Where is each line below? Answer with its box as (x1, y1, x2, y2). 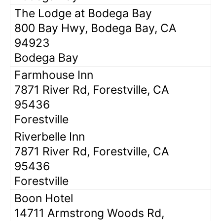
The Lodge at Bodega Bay (14, 6, 152, 20)
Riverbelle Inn (14, 129, 85, 144)
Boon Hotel (14, 191, 73, 205)
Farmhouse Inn (14, 68, 93, 82)
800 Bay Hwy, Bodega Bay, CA (14, 21, 177, 35)
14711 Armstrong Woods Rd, (14, 206, 164, 220)
